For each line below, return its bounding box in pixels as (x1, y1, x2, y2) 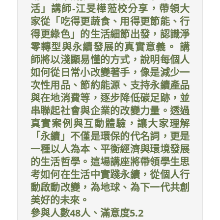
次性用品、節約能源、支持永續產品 (30, 78, 190, 92)
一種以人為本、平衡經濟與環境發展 (30, 142, 190, 156)
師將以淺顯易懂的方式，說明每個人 (30, 53, 190, 66)
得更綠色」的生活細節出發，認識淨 (30, 27, 190, 41)
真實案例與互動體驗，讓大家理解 (30, 116, 190, 130)
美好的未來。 (30, 193, 89, 207)
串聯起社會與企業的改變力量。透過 (30, 104, 190, 117)
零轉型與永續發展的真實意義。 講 (30, 40, 190, 54)
